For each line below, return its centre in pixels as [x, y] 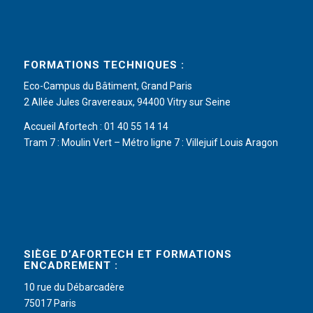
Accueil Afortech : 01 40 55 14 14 [96, 127]
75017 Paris [50, 304]
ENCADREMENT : [71, 266]
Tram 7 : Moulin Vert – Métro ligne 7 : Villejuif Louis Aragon [151, 143]
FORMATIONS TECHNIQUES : [104, 65]
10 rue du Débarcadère [74, 287]
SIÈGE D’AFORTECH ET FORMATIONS [128, 255]
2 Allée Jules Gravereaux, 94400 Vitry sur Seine [127, 102]
